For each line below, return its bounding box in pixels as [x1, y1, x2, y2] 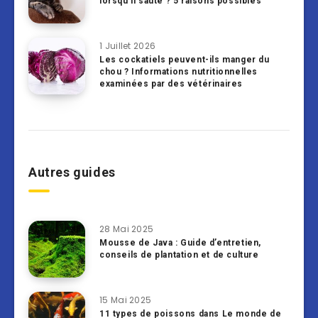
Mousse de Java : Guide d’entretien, [99, 238, 262, 248]
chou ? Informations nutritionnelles [99, 67, 258, 77]
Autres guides [28, 165, 116, 180]
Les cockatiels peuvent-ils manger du [99, 55, 270, 65]
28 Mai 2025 [99, 223, 154, 236]
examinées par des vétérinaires [99, 79, 243, 89]
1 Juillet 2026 [99, 40, 156, 53]
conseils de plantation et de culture [99, 250, 259, 261]
